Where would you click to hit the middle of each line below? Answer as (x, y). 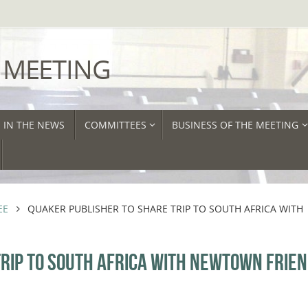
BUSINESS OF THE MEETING (235, 125)
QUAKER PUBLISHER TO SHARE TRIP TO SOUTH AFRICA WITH (166, 208)
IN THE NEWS (34, 125)
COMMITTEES (115, 125)
